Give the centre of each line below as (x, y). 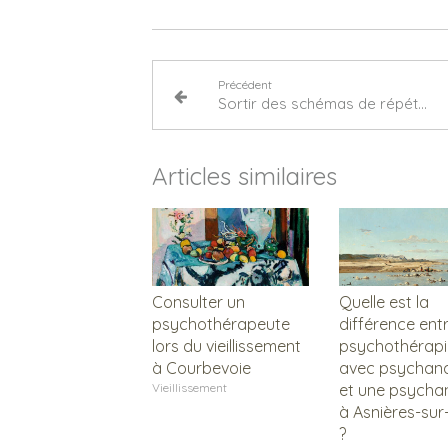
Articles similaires (244, 175)
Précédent (245, 84)
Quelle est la (383, 302)
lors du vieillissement (226, 346)
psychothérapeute (221, 324)
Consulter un (198, 302)
